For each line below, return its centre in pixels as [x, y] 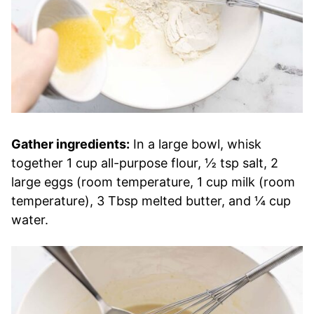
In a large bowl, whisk [196, 144]
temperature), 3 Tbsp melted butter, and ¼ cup [151, 201]
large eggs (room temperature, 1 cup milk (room [153, 182]
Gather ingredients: [70, 144]
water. [30, 220]
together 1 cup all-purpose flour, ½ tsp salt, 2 [145, 163]
